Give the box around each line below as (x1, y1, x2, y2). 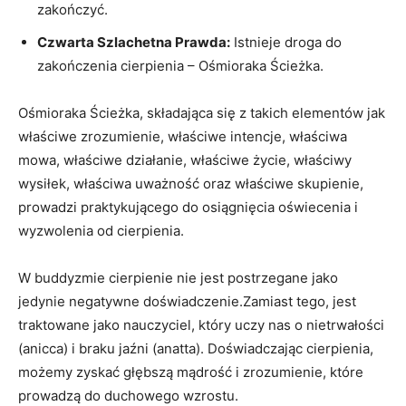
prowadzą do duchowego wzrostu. (18, 386, 238, 404)
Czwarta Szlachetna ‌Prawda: (37, 33, 230, 51)
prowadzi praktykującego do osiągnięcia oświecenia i (18, 198, 358, 216)
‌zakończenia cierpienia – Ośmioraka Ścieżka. (37, 56, 324, 74)
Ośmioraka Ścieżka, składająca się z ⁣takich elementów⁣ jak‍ (18, 103, 385, 121)
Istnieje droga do (230, 33, 342, 51)
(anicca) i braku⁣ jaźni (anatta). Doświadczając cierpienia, (18, 339, 373, 357)
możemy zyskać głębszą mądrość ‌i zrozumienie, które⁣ (18, 362, 363, 381)
